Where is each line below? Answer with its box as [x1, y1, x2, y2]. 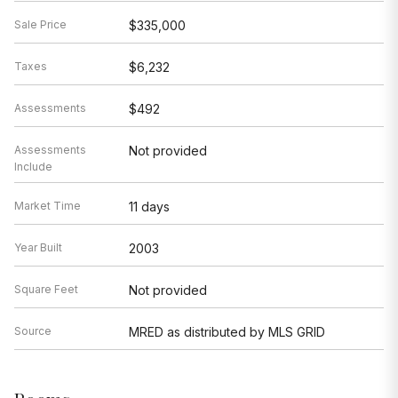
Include [14, 159, 52, 173]
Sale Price [14, 17, 67, 31]
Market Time [14, 198, 81, 212]
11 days [128, 198, 170, 214]
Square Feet [14, 282, 78, 296]
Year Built [14, 240, 62, 254]
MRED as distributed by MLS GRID [128, 323, 325, 339]
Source [14, 323, 52, 338]
